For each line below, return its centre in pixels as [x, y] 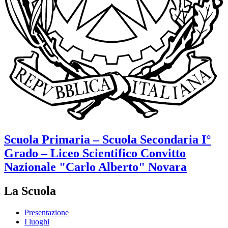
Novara [167, 167]
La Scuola [30, 191]
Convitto [163, 153]
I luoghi [37, 221]
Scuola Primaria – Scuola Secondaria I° [108, 140]
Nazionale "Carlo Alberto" [75, 167]
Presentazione [47, 212]
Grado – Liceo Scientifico [71, 153]
